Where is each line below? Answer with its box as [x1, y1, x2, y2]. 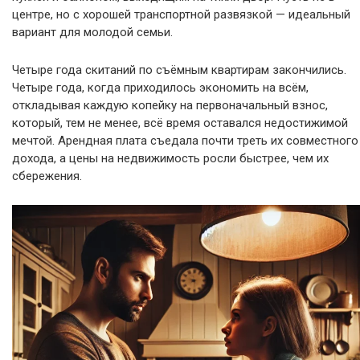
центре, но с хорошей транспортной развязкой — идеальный [12, 7, 350, 22]
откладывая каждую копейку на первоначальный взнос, [12, 98, 328, 112]
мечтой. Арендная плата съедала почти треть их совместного [12, 133, 358, 148]
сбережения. [12, 169, 82, 183]
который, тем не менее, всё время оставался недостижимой [12, 116, 348, 130]
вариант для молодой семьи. [12, 25, 173, 39]
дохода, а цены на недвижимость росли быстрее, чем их [12, 151, 329, 166]
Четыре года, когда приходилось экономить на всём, [12, 80, 309, 95]
